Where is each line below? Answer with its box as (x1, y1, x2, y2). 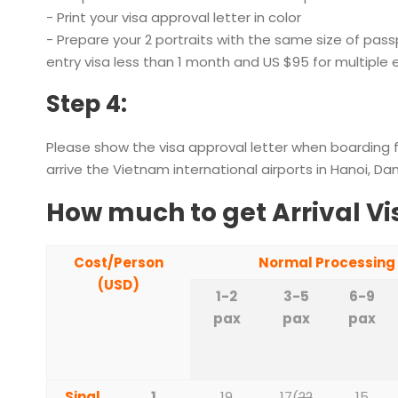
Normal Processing (258, 253, 395, 272)
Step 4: (46, 88, 127, 120)
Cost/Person (74, 253, 163, 272)
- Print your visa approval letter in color (46, 8, 301, 27)
